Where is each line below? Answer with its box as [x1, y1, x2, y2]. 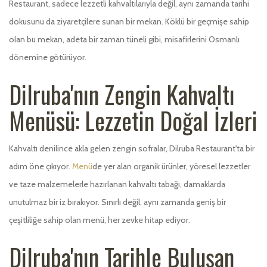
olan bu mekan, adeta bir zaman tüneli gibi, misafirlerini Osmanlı [9, 33, 240, 45]
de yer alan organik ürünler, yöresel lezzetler [92, 160, 250, 172]
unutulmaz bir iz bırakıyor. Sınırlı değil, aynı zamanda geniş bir [9, 196, 226, 207]
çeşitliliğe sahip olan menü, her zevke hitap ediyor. [9, 214, 190, 225]
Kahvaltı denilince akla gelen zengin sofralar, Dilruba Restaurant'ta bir [9, 142, 254, 154]
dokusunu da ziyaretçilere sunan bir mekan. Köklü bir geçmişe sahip [9, 15, 249, 27]
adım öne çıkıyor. [9, 160, 72, 172]
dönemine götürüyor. [9, 51, 86, 63]
